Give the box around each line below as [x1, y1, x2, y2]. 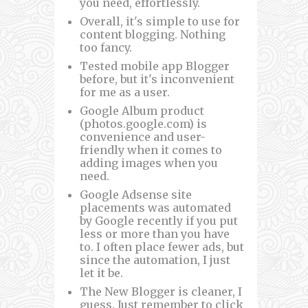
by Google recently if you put [80, 213, 238, 228]
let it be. [80, 265, 123, 280]
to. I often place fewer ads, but [80, 239, 244, 254]
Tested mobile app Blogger [80, 58, 230, 73]
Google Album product [80, 103, 204, 118]
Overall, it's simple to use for [80, 14, 240, 28]
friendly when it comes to [80, 142, 222, 157]
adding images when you [80, 155, 218, 170]
